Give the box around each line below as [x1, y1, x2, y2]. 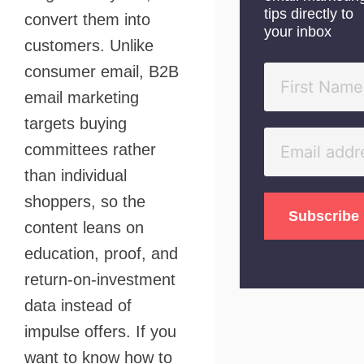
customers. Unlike [24, 37, 154, 54]
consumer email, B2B [24, 63, 179, 80]
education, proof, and [24, 245, 178, 262]
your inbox [264, 24, 331, 40]
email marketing [24, 89, 139, 106]
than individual [24, 167, 127, 184]
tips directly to [264, 6, 353, 22]
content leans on [24, 219, 144, 236]
